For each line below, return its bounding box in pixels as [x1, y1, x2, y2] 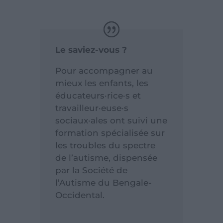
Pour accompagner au [55, 65, 153, 76]
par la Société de [55, 165, 127, 175]
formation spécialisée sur [55, 127, 165, 138]
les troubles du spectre [55, 140, 155, 150]
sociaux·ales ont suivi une [55, 115, 167, 125]
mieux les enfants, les [55, 78, 148, 88]
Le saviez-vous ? [55, 44, 129, 55]
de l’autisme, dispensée [55, 152, 157, 163]
